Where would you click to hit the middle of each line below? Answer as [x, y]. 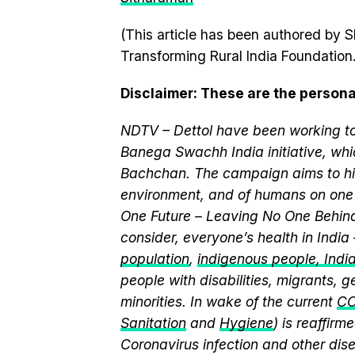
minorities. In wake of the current [229, 302]
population [155, 259]
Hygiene [246, 323]
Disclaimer [157, 93]
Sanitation [153, 323]
